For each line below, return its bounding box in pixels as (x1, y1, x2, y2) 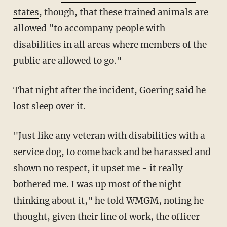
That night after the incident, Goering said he (13, 84, 206, 96)
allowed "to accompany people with (13, 22, 165, 34)
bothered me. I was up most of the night (13, 178, 181, 190)
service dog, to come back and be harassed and (13, 146, 211, 158)
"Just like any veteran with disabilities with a (13, 130, 205, 141)
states (13, 6, 39, 18)
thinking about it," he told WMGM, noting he (13, 195, 204, 206)
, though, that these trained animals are (39, 6, 208, 18)
